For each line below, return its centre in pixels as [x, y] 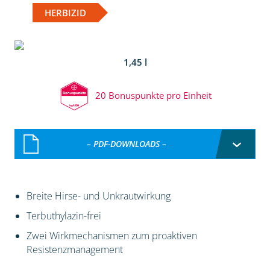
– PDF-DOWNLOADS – [127, 143]
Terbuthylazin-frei [64, 215]
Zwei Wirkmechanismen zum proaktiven [111, 235]
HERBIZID [65, 12]
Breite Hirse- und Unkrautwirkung [98, 196]
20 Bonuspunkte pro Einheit [153, 96]
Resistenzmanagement [74, 249]
